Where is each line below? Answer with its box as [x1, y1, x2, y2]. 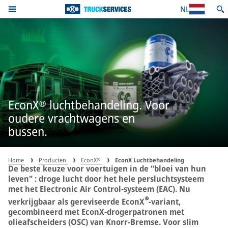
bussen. [8, 122, 47, 139]
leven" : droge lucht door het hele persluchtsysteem [8, 173, 204, 184]
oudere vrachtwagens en [8, 109, 135, 126]
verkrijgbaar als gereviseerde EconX [8, 196, 145, 208]
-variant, [149, 196, 181, 208]
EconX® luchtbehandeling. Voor [8, 96, 169, 113]
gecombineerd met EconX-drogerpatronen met [8, 206, 184, 218]
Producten [39, 156, 68, 164]
